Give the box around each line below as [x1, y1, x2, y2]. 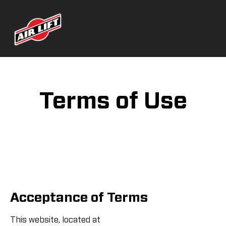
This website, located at [10, 215, 100, 224]
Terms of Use [39, 90, 187, 114]
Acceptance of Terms [10, 191, 148, 204]
